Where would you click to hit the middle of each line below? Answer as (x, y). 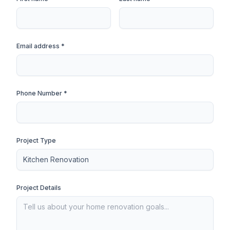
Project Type (36, 140)
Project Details (39, 188)
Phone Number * (42, 93)
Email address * (41, 46)
